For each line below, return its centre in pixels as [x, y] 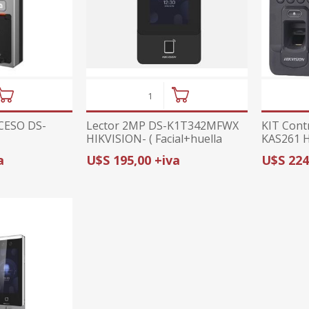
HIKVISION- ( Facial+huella [154, 138]
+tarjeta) [108, 151]
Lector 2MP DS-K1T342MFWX [162, 125]
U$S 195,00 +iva [133, 160]
